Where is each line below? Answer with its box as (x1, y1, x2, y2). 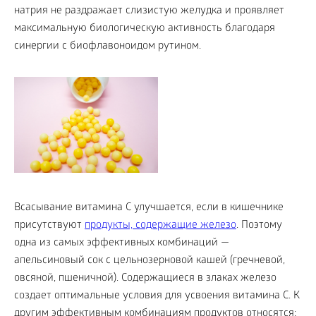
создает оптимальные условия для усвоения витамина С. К (14, 290, 300, 303)
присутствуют (14, 219, 85, 233)
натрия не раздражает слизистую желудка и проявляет (14, 5, 284, 18)
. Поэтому (236, 219, 282, 233)
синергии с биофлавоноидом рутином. (14, 40, 201, 54)
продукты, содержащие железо (85, 219, 236, 233)
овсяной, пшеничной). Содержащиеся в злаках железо (14, 272, 276, 286)
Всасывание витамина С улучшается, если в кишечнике (14, 202, 284, 215)
